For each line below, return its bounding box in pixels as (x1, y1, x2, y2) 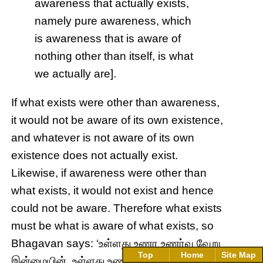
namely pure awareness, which (35, 14, 192, 27)
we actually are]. (35, 67, 117, 80)
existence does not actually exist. (11, 149, 178, 161)
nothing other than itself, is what (35, 49, 194, 62)
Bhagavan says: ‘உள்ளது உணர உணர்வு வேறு (11, 237, 221, 249)
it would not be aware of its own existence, (11, 113, 224, 126)
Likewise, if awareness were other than (11, 166, 207, 179)
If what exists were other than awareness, (11, 96, 220, 109)
